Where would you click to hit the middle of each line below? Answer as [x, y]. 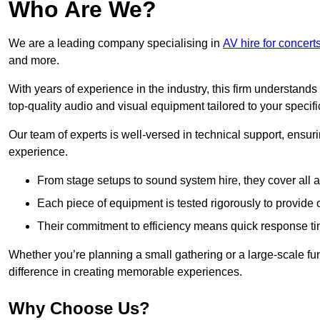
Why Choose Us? [79, 309]
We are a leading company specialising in [116, 44]
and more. [34, 61]
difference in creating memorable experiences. [125, 272]
